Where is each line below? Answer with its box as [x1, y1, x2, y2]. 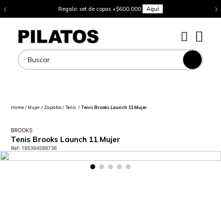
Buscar [18, 58, 42, 69]
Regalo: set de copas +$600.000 [58, 5, 143, 12]
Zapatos [43, 105, 62, 110]
